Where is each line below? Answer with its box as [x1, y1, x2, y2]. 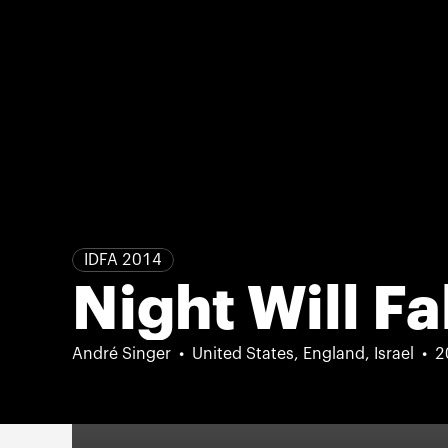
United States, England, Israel [192, 346, 414, 362]
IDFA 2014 [84, 252, 162, 268]
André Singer [72, 346, 171, 362]
